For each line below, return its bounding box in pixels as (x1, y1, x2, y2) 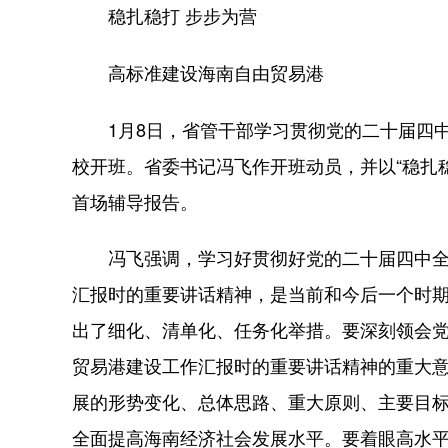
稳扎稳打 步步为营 (108, 2, 257, 29)
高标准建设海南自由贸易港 (108, 59, 324, 86)
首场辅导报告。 (72, 187, 198, 214)
